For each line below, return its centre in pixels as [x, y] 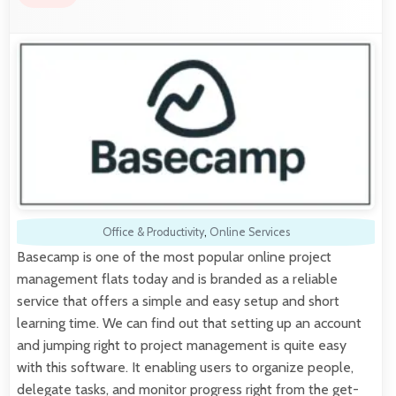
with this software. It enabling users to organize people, [185, 367]
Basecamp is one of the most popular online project [174, 256]
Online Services [249, 232]
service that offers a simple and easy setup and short [178, 301]
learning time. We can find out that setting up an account [189, 323]
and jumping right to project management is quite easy [182, 345]
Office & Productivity [153, 232]
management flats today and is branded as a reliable [177, 278]
